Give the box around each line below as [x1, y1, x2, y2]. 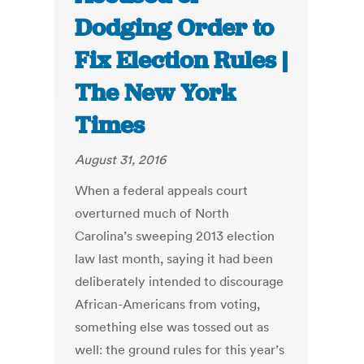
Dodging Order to [75, 12, 275, 44]
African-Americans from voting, [75, 296, 261, 313]
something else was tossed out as [75, 318, 270, 336]
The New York [75, 77, 236, 109]
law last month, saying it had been [75, 250, 274, 267]
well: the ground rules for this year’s [75, 341, 285, 358]
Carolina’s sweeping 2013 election [75, 227, 275, 245]
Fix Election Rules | [75, 45, 288, 76]
